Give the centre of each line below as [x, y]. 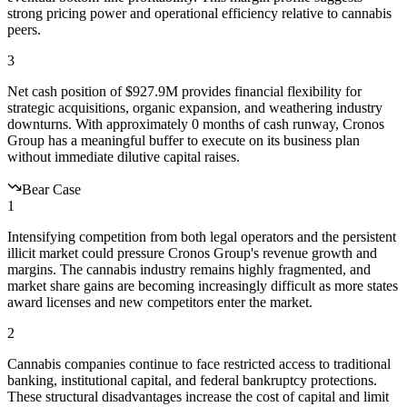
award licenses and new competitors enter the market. [160, 302]
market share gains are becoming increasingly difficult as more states [203, 285]
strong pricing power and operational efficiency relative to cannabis [199, 13]
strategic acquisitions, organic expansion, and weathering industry [195, 107]
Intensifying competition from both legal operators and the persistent [202, 236]
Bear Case [51, 189]
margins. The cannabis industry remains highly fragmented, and [189, 269]
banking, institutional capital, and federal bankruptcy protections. [192, 380]
